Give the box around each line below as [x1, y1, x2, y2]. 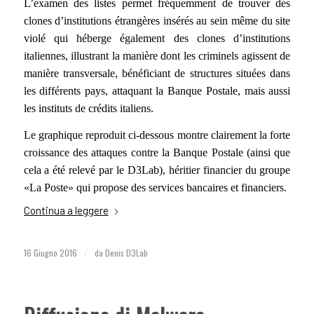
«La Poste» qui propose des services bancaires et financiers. [23, 182, 287, 193]
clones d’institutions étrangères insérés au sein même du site [23, 15, 291, 27]
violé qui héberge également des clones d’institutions [23, 32, 291, 45]
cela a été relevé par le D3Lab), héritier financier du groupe [23, 164, 291, 176]
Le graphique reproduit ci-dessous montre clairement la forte [23, 129, 291, 141]
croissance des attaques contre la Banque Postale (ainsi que [23, 146, 291, 158]
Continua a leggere [23, 204, 109, 217]
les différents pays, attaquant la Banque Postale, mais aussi [23, 85, 291, 97]
